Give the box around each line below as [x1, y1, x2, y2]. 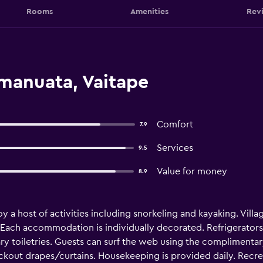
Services [156, 143, 193, 153]
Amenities [130, 7, 168, 16]
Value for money [156, 167, 227, 176]
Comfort [156, 120, 193, 129]
